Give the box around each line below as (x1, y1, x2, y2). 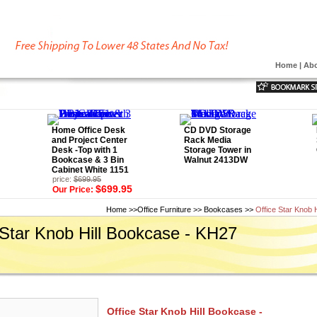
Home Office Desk (52, 125, 125, 135)
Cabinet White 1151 (52, 165, 129, 175)
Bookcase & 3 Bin (52, 155, 124, 165)
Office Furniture (137, 205, 191, 214)
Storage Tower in (184, 145, 251, 155)
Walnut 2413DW (184, 155, 248, 165)
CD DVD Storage (184, 125, 251, 135)
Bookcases (204, 205, 243, 214)
